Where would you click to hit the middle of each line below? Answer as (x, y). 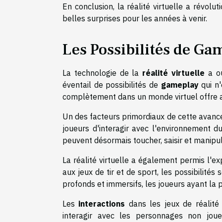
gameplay (180, 84)
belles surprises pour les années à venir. (135, 18)
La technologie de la (103, 73)
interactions (102, 203)
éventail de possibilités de (112, 84)
